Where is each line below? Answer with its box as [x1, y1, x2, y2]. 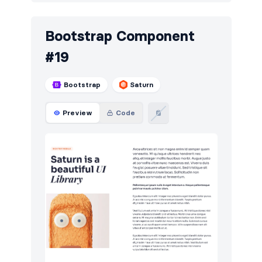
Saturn [130, 80, 154, 89]
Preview [62, 108, 92, 118]
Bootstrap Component [44, 27, 195, 45]
